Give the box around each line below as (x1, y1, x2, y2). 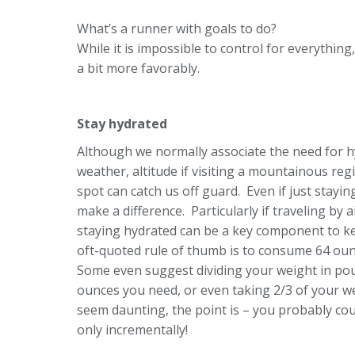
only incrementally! (77, 320, 188, 338)
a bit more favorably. (77, 59, 200, 77)
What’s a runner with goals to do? (77, 19, 280, 37)
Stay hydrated (77, 114, 167, 132)
